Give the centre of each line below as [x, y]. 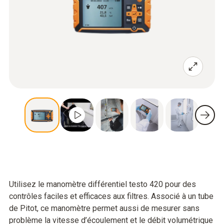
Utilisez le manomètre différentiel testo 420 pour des [102, 184]
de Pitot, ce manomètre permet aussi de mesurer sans [104, 208]
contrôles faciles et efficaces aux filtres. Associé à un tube [111, 196]
